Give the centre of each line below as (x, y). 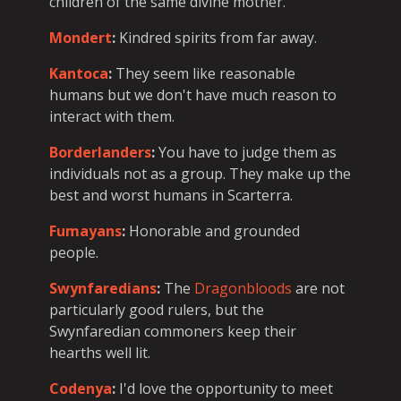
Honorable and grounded (213, 230)
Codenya (81, 388)
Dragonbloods (243, 288)
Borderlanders (100, 152)
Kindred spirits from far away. (216, 37)
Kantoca (79, 73)
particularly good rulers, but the (157, 309)
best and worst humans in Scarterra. (171, 195)
